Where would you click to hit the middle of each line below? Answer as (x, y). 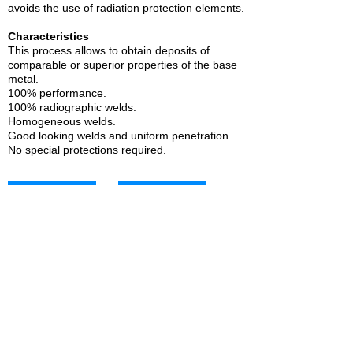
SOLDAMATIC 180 (62, 313)
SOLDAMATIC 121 (173, 313)
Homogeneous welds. (62, 121)
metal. (23, 79)
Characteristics (48, 36)
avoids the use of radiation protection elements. (126, 8)
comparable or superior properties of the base (123, 65)
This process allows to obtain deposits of (109, 50)
